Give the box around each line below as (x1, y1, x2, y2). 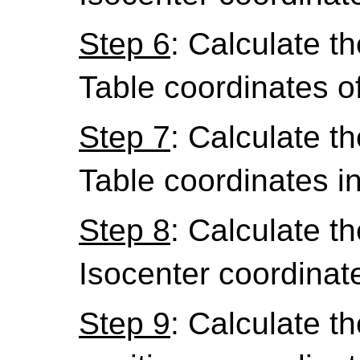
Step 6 (79, 27, 170, 62)
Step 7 (79, 120, 170, 155)
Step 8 (79, 212, 170, 247)
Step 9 (79, 305, 170, 341)
